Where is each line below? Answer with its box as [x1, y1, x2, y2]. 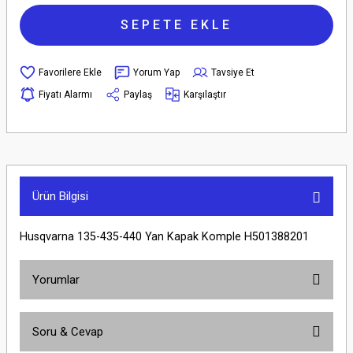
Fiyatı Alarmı [39, 88, 92, 100]
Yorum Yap [133, 66, 180, 78]
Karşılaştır [184, 88, 226, 100]
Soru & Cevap [32, 325, 103, 339]
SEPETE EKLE [121, 17, 232, 32]
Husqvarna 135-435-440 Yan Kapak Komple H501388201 [20, 230, 309, 243]
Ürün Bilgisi [32, 189, 88, 203]
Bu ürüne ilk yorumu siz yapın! [110, 337, 243, 349]
